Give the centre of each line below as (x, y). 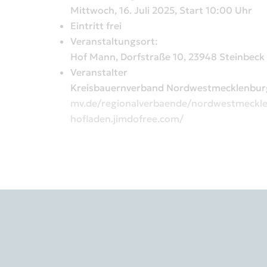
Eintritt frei (96, 26)
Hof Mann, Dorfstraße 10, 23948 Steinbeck (167, 57)
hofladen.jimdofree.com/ (127, 119)
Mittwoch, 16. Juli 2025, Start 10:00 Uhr (161, 10)
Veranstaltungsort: (115, 41)
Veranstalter (99, 72)
